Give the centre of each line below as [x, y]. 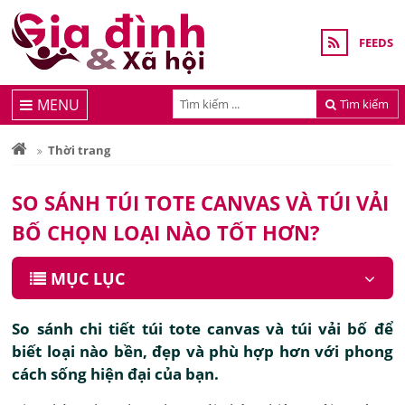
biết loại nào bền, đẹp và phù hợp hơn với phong [202, 351]
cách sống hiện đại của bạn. [116, 374]
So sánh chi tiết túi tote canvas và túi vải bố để [202, 329]
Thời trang [80, 150]
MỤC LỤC [88, 278]
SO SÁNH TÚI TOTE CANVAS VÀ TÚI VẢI [201, 202]
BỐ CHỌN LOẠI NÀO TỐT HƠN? [166, 232]
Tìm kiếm [365, 104]
